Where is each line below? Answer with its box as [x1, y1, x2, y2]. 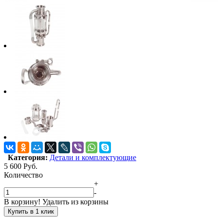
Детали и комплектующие [50, 153, 136, 162]
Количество [4, 170, 43, 179]
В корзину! [4, 197, 40, 206]
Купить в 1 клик [8, 207, 54, 215]
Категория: [4, 153, 48, 162]
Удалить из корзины [42, 197, 109, 206]
